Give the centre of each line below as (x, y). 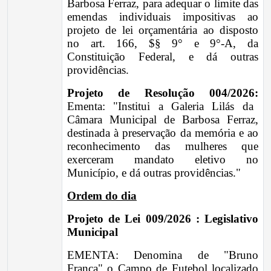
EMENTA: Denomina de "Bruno (163, 255)
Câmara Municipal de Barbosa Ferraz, (163, 119)
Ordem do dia (102, 196)
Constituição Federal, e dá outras (163, 57)
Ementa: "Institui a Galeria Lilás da (160, 106)
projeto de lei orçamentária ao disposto (163, 30)
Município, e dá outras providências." (154, 173)
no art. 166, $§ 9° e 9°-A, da (163, 43)
